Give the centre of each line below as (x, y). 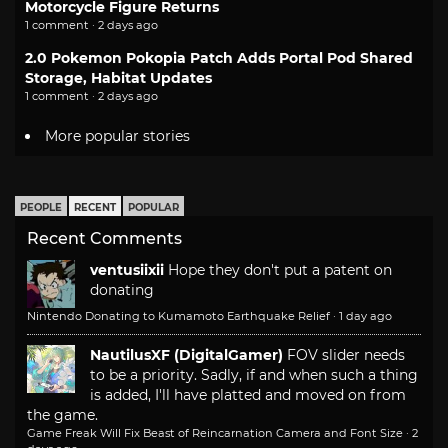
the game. (62, 414)
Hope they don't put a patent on (280, 269)
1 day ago (365, 315)
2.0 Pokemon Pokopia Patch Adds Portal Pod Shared (219, 57)
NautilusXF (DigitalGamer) (186, 354)
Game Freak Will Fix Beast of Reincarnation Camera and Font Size (215, 432)
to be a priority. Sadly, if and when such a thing (254, 374)
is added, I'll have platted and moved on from (248, 394)
